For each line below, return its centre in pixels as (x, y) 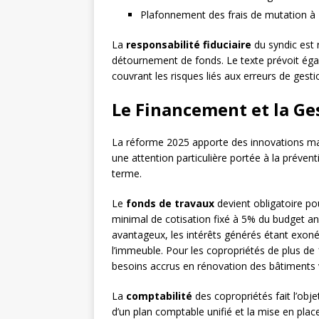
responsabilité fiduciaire (189, 45)
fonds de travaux (170, 204)
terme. (127, 174)
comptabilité (159, 296)
